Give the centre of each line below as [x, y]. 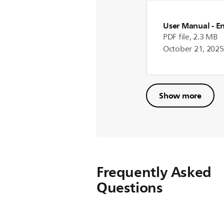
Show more [180, 96]
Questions [130, 188]
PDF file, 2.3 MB [190, 37]
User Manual [186, 26]
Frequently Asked [154, 172]
